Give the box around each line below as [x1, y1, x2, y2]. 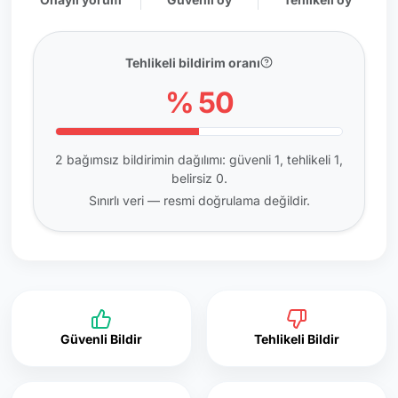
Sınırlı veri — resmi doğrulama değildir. [88, 192, 310, 208]
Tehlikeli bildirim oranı [125, 54, 260, 70]
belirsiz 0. [171, 170, 227, 186]
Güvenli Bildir [60, 330, 142, 346]
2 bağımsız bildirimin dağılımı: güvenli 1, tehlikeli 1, [55, 151, 343, 167]
